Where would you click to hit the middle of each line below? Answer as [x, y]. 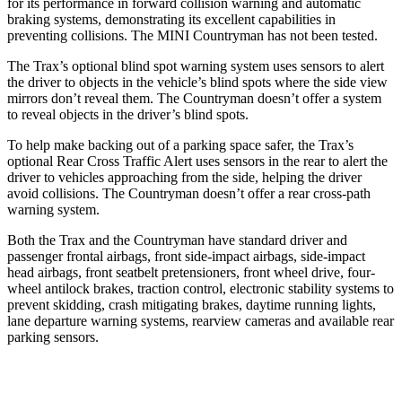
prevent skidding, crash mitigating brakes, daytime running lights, [192, 304]
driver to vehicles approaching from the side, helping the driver [184, 177]
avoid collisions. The [68, 193]
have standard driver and [276, 240]
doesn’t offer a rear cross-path [285, 193]
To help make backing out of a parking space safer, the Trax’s [180, 144]
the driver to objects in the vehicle [102, 82]
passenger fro [45, 256]
